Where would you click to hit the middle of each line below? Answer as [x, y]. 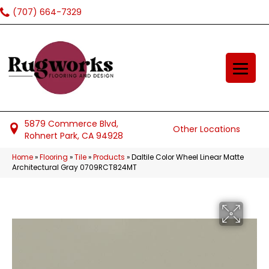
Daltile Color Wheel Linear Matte [188, 157]
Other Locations [207, 129]
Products [109, 157]
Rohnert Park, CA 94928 [74, 135]
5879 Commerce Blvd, [71, 123]
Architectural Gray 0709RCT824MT [74, 167]
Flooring [54, 157]
